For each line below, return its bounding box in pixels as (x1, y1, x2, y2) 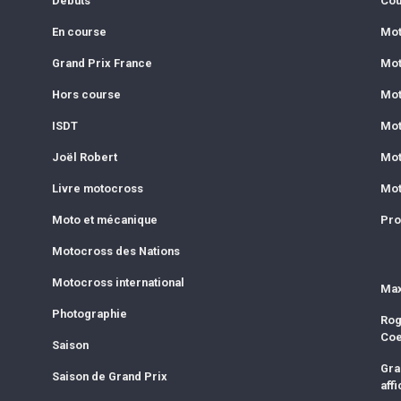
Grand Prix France (51, 55, 152, 70)
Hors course (51, 87, 121, 101)
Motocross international (51, 275, 184, 289)
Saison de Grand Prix (51, 369, 167, 383)
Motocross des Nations (51, 243, 180, 258)
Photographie (51, 306, 127, 320)
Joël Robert (51, 149, 117, 164)
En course (51, 24, 107, 38)
